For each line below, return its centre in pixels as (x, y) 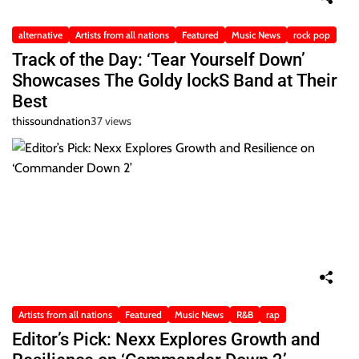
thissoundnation (51, 121)
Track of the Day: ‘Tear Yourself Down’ (159, 60)
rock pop (312, 35)
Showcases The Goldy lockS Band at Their (175, 81)
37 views (111, 121)
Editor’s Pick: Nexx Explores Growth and (166, 340)
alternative (40, 35)
